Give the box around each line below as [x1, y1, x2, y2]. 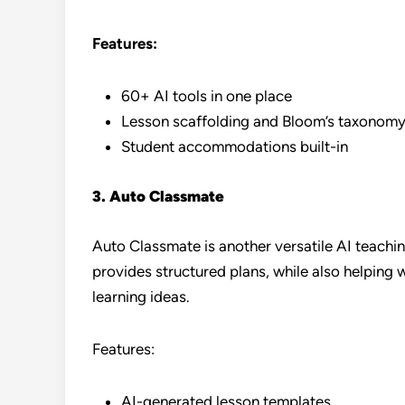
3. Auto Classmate [92, 187, 224, 205]
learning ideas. [92, 287, 190, 306]
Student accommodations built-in [121, 137, 348, 155]
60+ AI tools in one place [121, 87, 292, 105]
